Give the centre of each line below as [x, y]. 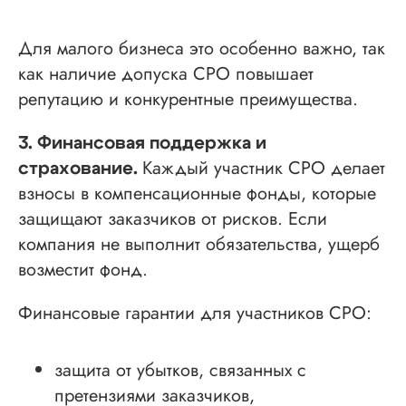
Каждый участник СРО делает [264, 168]
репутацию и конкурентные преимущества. [188, 99]
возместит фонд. [83, 269]
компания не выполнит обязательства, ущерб [199, 244]
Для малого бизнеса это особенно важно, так [202, 48]
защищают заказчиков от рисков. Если [173, 218]
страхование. [80, 168]
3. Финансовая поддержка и [142, 143]
